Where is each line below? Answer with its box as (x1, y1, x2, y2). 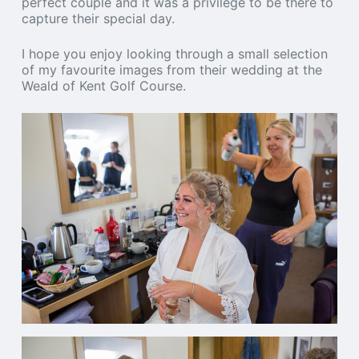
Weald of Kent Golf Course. (21, 78, 186, 94)
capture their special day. (21, 10, 175, 26)
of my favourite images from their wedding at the (21, 62, 322, 78)
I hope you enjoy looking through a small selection (21, 46, 328, 62)
